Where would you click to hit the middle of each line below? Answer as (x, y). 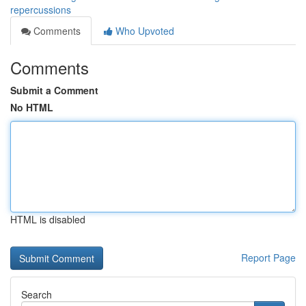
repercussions (41, 10)
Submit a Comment (54, 90)
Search (37, 294)
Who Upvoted (143, 31)
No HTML (32, 107)
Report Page (268, 258)
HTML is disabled (48, 219)
